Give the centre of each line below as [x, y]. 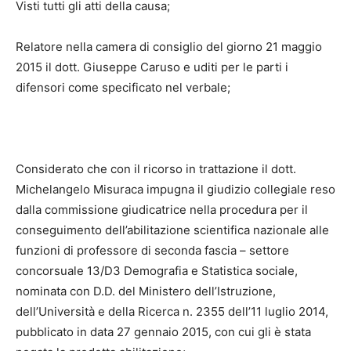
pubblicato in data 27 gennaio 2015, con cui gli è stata [163, 332]
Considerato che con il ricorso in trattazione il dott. [156, 169]
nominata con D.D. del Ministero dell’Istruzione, [146, 291]
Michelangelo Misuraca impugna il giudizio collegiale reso [175, 190]
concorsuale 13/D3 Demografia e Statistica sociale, [157, 271]
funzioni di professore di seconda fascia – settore [152, 251]
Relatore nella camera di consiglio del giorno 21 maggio [169, 47]
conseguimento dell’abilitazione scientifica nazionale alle [172, 230]
